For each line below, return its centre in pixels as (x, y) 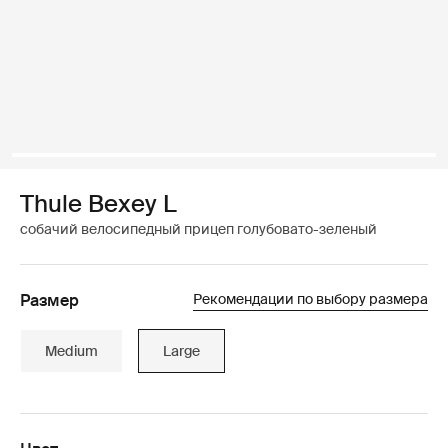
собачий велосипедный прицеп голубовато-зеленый (198, 229)
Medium (71, 350)
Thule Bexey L (98, 203)
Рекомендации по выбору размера (310, 299)
